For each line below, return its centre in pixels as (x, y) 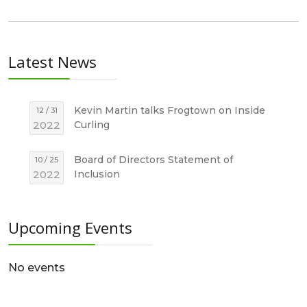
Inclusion (97, 174)
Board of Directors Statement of (154, 160)
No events (37, 268)
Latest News (52, 62)
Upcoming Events (70, 228)
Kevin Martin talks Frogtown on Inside (170, 110)
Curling (92, 125)
